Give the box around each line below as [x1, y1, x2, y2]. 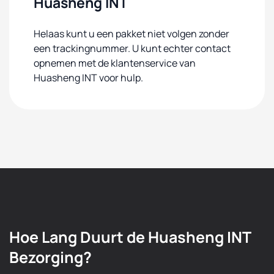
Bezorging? [9, 246, 92, 268]
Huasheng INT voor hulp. [34, 71, 143, 84]
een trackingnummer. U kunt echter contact [34, 42, 231, 55]
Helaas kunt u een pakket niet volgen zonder [34, 27, 229, 40]
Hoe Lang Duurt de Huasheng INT [9, 226, 251, 248]
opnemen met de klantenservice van [34, 56, 196, 70]
